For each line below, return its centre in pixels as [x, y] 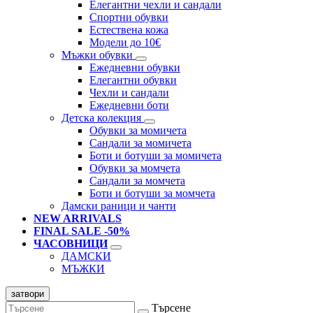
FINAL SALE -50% [82, 231]
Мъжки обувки [99, 55]
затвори [28, 294]
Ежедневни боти [129, 105]
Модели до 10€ [125, 43]
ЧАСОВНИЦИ [71, 244]
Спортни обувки [129, 17]
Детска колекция [103, 118]
